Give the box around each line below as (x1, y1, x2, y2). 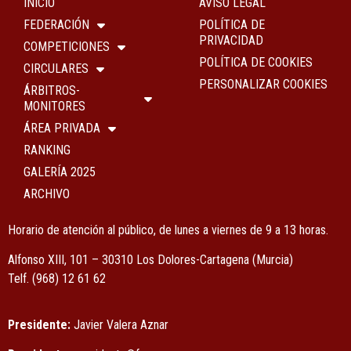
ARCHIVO (24, 186, 70, 201)
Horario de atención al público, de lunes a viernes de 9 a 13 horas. (8, 222, 328, 237)
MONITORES (24, 98, 85, 114)
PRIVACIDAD (199, 32, 263, 48)
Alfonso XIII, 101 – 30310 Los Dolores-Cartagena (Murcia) (8, 252, 293, 268)
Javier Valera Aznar (71, 317, 168, 332)
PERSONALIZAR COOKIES (199, 76, 327, 92)
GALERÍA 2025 (24, 164, 96, 179)
